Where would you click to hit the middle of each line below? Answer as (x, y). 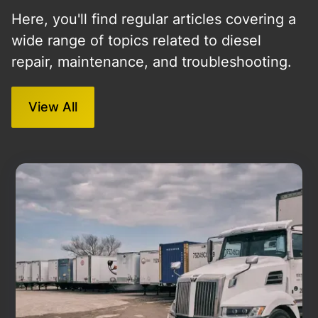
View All (53, 107)
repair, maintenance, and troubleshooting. (152, 62)
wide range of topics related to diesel (136, 40)
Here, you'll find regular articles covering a (154, 19)
